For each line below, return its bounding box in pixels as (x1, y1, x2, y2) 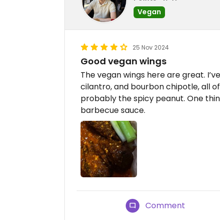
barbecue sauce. (81, 105, 145, 116)
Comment (145, 200, 186, 212)
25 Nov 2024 (133, 43, 169, 52)
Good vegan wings (81, 55, 166, 67)
